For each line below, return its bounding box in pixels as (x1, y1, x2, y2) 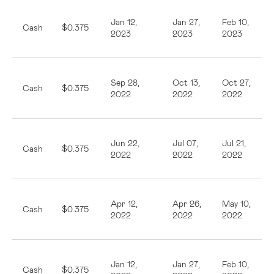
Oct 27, (222, 77, 251, 87)
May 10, (222, 198, 251, 209)
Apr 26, (172, 198, 201, 209)
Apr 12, (111, 198, 138, 209)
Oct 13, (172, 77, 200, 87)
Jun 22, (111, 138, 139, 148)
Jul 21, (222, 138, 246, 148)
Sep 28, (111, 77, 139, 87)
